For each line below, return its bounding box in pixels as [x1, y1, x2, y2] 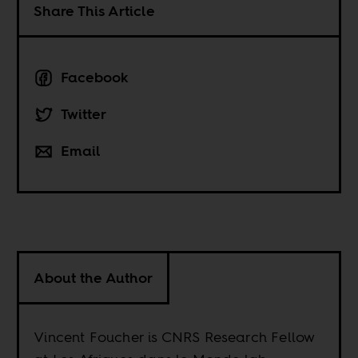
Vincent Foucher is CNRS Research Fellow [34, 327, 316, 348]
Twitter [61, 104, 107, 125]
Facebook [61, 67, 129, 88]
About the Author [34, 268, 153, 288]
